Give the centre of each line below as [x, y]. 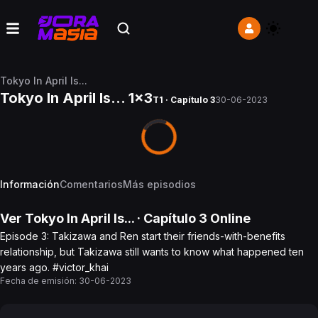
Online [229, 218]
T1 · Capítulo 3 [184, 100]
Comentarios [91, 184]
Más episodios [159, 184]
